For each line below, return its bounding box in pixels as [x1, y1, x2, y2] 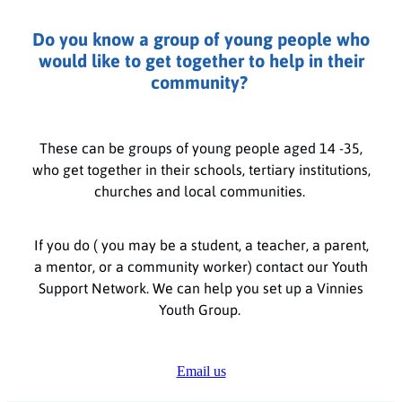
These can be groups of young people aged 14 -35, [39, 138, 363, 158]
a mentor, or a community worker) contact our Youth [34, 257, 368, 276]
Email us [176, 363, 226, 380]
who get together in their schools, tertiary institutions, [31, 160, 371, 179]
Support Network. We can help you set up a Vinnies [39, 278, 363, 298]
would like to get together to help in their [38, 48, 364, 73]
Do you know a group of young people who [32, 27, 370, 51]
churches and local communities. [93, 181, 309, 201]
